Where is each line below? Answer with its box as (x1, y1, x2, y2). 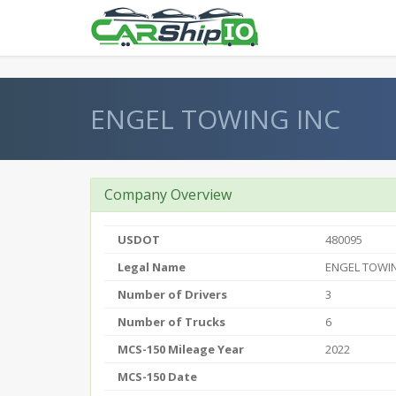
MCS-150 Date (118, 369, 197, 385)
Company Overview (104, 185, 232, 204)
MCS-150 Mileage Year (118, 341, 244, 357)
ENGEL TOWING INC (90, 101, 340, 137)
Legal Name (118, 259, 186, 275)
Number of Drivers (118, 286, 227, 302)
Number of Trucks (118, 314, 225, 330)
